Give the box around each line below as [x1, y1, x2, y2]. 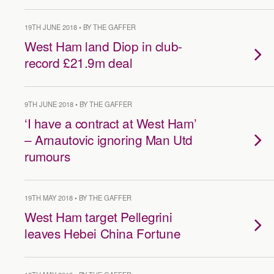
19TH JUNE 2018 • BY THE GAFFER [24, 22, 136, 32]
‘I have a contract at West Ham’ [24, 114, 197, 132]
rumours [24, 147, 70, 165]
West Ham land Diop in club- [24, 37, 182, 55]
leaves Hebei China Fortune [24, 224, 181, 242]
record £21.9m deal [24, 53, 133, 72]
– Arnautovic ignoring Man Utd [24, 130, 193, 149]
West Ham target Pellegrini [24, 207, 172, 226]
